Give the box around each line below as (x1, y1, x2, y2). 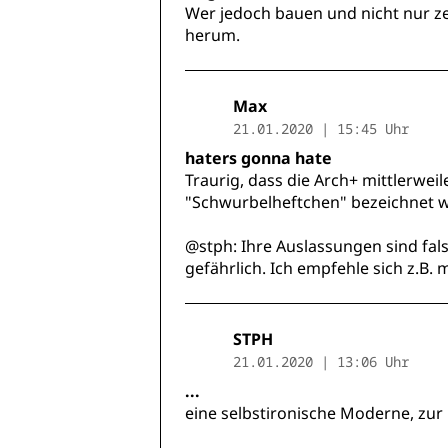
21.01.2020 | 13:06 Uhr (233, 352, 409, 372)
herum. (185, 24, 240, 47)
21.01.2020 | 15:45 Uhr (233, 119, 409, 139)
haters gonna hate (185, 147, 332, 170)
